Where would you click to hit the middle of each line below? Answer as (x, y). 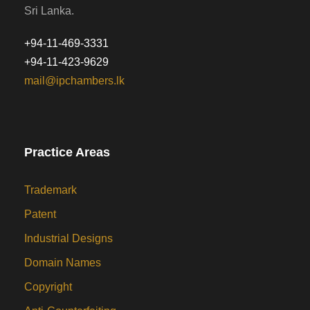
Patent (40, 214)
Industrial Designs (69, 238)
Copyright (48, 286)
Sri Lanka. (49, 10)
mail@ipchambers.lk (74, 80)
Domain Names (63, 262)
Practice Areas (67, 152)
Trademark (51, 190)
